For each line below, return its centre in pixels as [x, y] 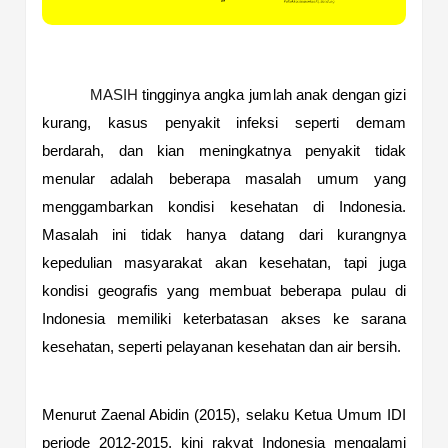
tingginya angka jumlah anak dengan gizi [272, 94]
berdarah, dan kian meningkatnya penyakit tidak [224, 150]
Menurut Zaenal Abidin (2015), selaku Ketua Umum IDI [224, 414]
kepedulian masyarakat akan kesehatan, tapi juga [224, 262]
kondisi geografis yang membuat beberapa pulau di [224, 290]
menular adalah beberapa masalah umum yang [224, 178]
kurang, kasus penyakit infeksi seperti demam [224, 122]
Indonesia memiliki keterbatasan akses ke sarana [224, 318]
